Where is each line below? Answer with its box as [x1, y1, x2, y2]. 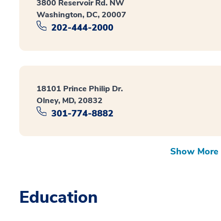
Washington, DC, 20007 [37, 9, 126, 21]
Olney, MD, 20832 [37, 95, 103, 106]
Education [19, 186, 98, 209]
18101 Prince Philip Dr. [37, 83, 123, 94]
